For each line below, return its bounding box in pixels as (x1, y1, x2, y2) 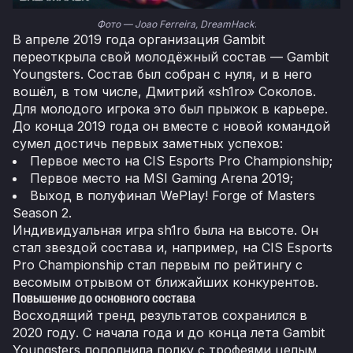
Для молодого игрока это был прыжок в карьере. (13, 101, 328, 117)
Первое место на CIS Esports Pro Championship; (30, 153, 333, 169)
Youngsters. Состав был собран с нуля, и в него (13, 66, 312, 83)
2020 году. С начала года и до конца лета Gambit (13, 325, 325, 341)
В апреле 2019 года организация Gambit (13, 32, 265, 48)
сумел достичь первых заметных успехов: (13, 136, 283, 152)
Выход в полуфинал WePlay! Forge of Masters (30, 188, 315, 204)
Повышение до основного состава (13, 292, 195, 307)
